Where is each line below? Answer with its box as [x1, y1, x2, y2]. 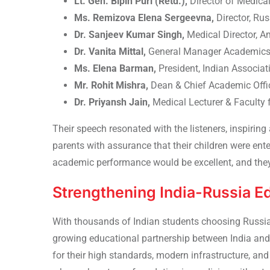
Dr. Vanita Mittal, [74, 45, 146, 57]
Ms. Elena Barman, [74, 62, 156, 74]
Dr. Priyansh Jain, [74, 96, 150, 108]
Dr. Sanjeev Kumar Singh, [74, 28, 184, 40]
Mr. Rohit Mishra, [74, 79, 148, 91]
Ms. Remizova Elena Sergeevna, [74, 11, 214, 24]
